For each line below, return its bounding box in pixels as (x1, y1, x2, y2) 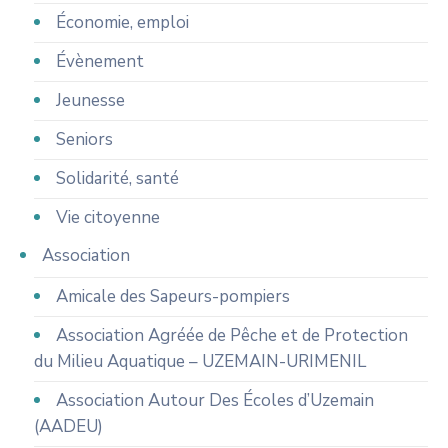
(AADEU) (33, 414, 103, 438)
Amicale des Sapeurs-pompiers (55, 284, 290, 308)
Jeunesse (55, 88, 125, 112)
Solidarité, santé (55, 166, 179, 190)
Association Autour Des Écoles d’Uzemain (55, 388, 374, 412)
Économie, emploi (55, 10, 189, 34)
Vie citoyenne (55, 205, 160, 229)
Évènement (55, 49, 144, 73)
